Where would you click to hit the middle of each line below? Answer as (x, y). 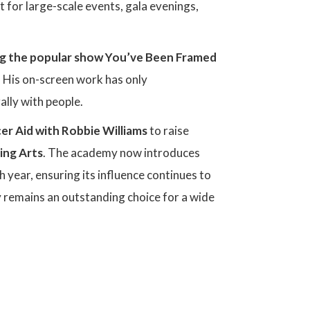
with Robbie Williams (91, 130)
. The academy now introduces (121, 152)
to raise (168, 130)
